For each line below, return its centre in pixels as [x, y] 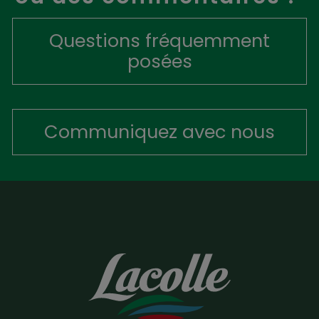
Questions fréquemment [159, 41]
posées [159, 62]
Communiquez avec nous [159, 132]
